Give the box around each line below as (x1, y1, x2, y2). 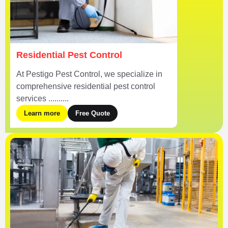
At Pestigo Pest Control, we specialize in (16, 70, 162, 79)
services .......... (16, 94, 69, 103)
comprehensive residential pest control (16, 82, 155, 91)
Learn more (24, 109, 60, 118)
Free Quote (75, 109, 110, 118)
